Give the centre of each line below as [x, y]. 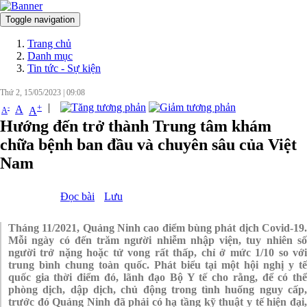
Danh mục [50, 56]
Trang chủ [49, 44]
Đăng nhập [259, 24]
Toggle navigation [40, 20]
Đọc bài [77, 197]
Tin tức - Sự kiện [64, 68]
